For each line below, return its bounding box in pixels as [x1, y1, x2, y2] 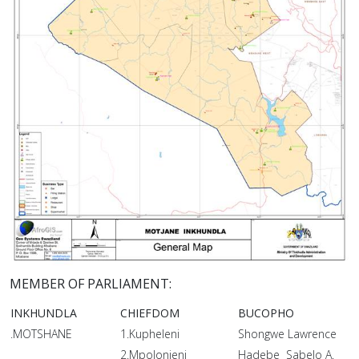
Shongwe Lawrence [238, 325, 337, 341]
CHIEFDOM [120, 305, 179, 321]
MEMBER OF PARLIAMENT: [10, 275, 171, 293]
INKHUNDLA [10, 305, 77, 321]
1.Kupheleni [120, 325, 179, 341]
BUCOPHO [238, 305, 294, 321]
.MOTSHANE [10, 325, 72, 341]
